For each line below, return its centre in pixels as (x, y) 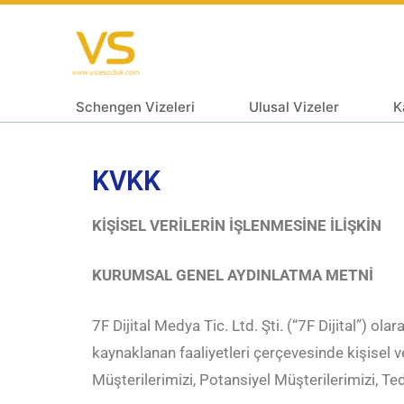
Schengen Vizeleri (135, 106)
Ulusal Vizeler (294, 106)
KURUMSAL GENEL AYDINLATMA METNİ (233, 275)
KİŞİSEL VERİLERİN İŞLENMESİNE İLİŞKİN (237, 225)
